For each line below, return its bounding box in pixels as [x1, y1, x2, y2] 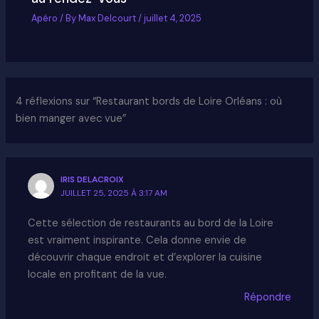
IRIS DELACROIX [61, 173, 125, 185]
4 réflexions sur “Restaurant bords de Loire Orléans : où [16, 94, 283, 108]
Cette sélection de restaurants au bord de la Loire [28, 216, 274, 231]
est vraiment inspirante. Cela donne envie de [28, 234, 247, 248]
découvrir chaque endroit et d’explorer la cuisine [28, 251, 263, 265]
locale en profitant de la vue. [28, 268, 167, 282]
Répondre [244, 290, 291, 304]
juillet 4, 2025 [144, 12, 202, 25]
